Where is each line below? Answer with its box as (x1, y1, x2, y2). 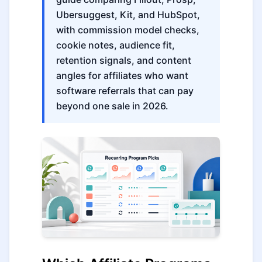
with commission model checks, (56, 24, 199, 36)
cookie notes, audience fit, (56, 39, 175, 51)
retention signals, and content (56, 54, 191, 66)
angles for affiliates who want (56, 70, 188, 81)
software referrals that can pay (56, 85, 194, 96)
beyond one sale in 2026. (56, 100, 168, 112)
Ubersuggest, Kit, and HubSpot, (56, 9, 200, 20)
